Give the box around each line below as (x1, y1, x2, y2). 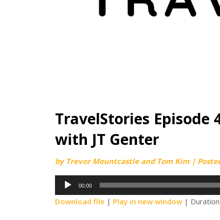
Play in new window (113, 196, 182, 206)
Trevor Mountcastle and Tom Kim (66, 156, 190, 166)
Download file (55, 196, 105, 206)
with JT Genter (55, 129, 159, 149)
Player (55, 189, 76, 199)
